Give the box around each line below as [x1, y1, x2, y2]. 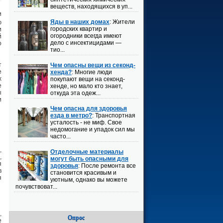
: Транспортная [92, 112, 135, 119]
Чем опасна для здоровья [50, 105, 127, 112]
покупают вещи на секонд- [50, 76, 125, 83]
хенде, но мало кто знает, [50, 83, 122, 90]
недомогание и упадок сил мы [50, 126, 135, 133]
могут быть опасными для [50, 155, 128, 162]
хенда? [50, 69, 72, 76]
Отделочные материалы [50, 148, 123, 155]
